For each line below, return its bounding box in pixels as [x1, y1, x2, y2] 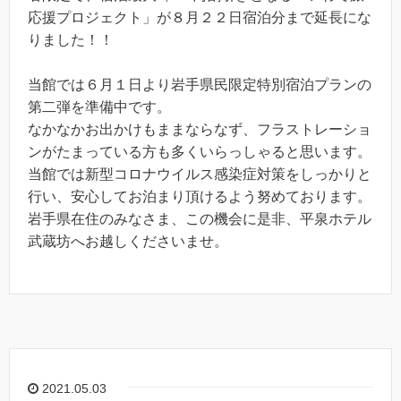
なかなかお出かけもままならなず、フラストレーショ [28, 122, 371, 138]
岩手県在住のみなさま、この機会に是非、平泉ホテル [28, 211, 371, 227]
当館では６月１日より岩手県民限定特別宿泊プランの [28, 77, 371, 93]
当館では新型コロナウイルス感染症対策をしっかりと [28, 166, 371, 183]
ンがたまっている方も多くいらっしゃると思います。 [28, 144, 371, 160]
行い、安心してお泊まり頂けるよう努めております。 [28, 189, 371, 205]
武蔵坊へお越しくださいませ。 [28, 234, 228, 250]
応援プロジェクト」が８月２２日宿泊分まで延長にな [28, 9, 371, 25]
